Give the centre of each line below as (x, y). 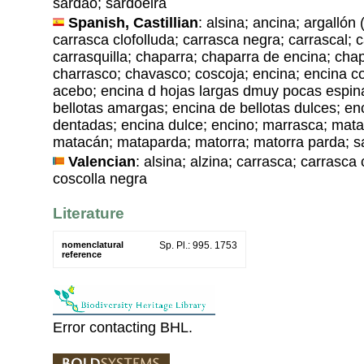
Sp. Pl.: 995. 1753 (198, 246)
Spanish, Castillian (133, 22)
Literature (89, 213)
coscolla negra (100, 178)
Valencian (102, 161)
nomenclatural (93, 245)
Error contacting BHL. (123, 328)
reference (82, 255)
